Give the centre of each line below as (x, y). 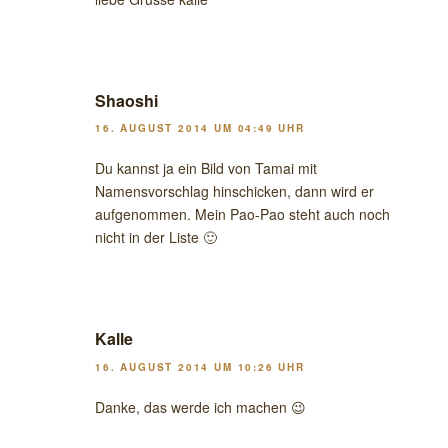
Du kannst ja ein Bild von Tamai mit (206, 168)
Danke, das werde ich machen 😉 (200, 406)
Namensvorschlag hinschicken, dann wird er (234, 191)
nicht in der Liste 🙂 (156, 237)
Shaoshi (126, 100)
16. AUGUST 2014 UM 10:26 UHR (200, 366)
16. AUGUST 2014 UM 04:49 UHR (200, 128)
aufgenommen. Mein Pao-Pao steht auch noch (242, 214)
